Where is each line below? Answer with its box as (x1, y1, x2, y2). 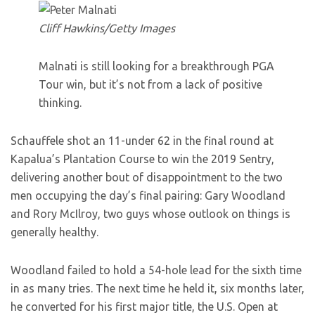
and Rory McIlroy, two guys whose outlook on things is (11, 207, 290, 220)
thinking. (39, 96, 82, 109)
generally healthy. (11, 226, 98, 238)
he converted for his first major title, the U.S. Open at (11, 300, 278, 313)
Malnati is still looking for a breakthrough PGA (39, 60, 274, 72)
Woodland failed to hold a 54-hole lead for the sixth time (11, 264, 302, 276)
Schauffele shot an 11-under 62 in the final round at (11, 134, 274, 147)
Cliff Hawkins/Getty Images (39, 22, 175, 34)
